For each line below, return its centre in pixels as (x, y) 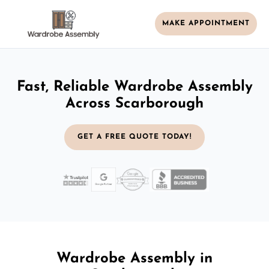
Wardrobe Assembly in (134, 258)
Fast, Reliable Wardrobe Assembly (134, 87)
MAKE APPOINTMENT (206, 24)
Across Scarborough (134, 104)
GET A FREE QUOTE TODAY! (134, 137)
